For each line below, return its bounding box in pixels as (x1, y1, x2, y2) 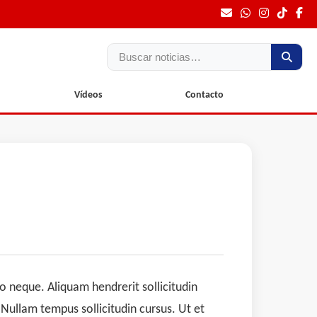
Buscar (107, 45, 138, 56)
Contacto (185, 90, 224, 100)
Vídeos (74, 90, 103, 100)
